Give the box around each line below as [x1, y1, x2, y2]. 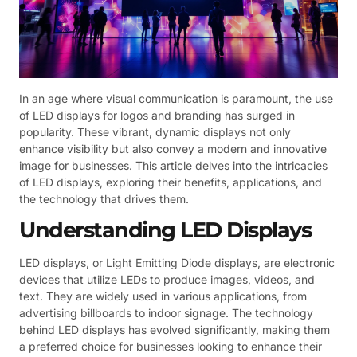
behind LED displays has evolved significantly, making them [19, 322, 330, 336]
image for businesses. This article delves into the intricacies [19, 158, 328, 172]
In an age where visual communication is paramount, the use [19, 91, 333, 105]
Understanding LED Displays [19, 216, 311, 243]
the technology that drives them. [19, 191, 189, 206]
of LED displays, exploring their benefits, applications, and [19, 175, 322, 189]
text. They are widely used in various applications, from [19, 288, 307, 303]
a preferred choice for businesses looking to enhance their [19, 339, 322, 353]
